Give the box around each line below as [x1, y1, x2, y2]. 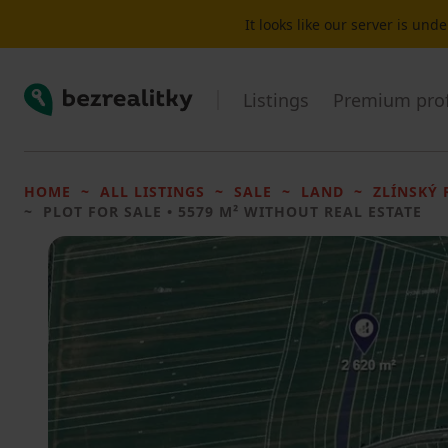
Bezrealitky [23, 82, 106, 105]
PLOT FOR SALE [43, 202, 162, 221]
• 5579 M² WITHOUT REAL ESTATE [162, 202, 422, 221]
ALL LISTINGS [100, 182, 205, 201]
